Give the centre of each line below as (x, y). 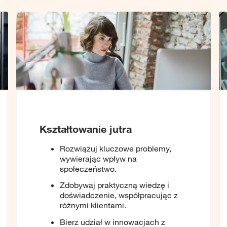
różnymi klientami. (93, 205)
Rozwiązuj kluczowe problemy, (116, 148)
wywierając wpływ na (98, 158)
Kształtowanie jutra (86, 128)
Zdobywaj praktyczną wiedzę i (115, 185)
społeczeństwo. (88, 168)
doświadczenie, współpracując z (119, 195)
